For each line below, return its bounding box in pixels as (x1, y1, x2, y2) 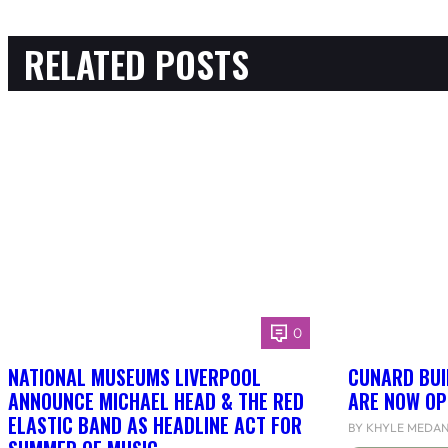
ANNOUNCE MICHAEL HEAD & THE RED (8, 386, 304, 417)
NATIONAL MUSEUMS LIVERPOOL (8, 362, 261, 393)
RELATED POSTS (24, 37, 249, 91)
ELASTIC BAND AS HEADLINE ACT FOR (8, 410, 302, 441)
